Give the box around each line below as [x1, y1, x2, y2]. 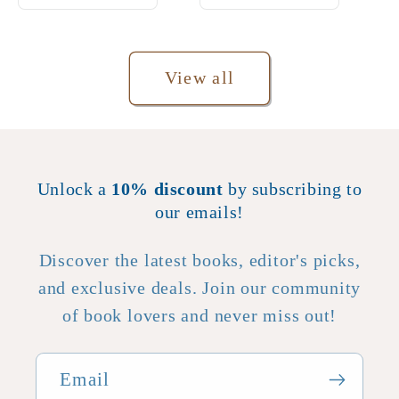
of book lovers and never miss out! [61, 306, 338, 326]
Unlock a [37, 179, 112, 199]
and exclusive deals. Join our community [37, 279, 362, 298]
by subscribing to [223, 179, 362, 199]
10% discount [111, 179, 224, 199]
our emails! [155, 202, 244, 223]
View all [164, 69, 235, 88]
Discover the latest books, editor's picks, [38, 251, 361, 271]
